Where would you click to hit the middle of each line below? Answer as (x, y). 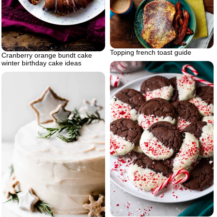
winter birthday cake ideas (41, 63)
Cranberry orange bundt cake (47, 55)
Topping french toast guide (151, 52)
